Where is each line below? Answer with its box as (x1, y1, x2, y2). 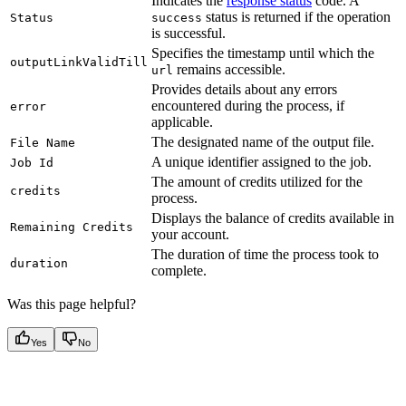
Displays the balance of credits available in (151, 209, 394, 226)
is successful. (151, 24, 226, 41)
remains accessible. (173, 61, 285, 77)
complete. (151, 262, 207, 278)
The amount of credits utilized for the (151, 173, 362, 189)
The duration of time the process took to (151, 246, 379, 262)
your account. (151, 226, 229, 242)
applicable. (151, 113, 213, 130)
